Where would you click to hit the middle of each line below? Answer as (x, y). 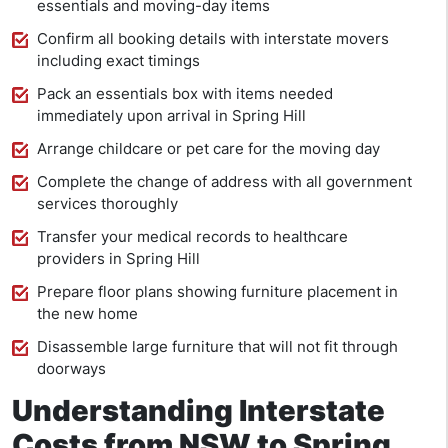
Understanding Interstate (198, 411)
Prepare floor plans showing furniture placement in (217, 292)
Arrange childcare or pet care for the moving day (208, 149)
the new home (87, 314)
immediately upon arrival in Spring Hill (171, 116)
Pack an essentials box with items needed (185, 94)
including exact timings (118, 61)
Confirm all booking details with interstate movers (213, 39)
